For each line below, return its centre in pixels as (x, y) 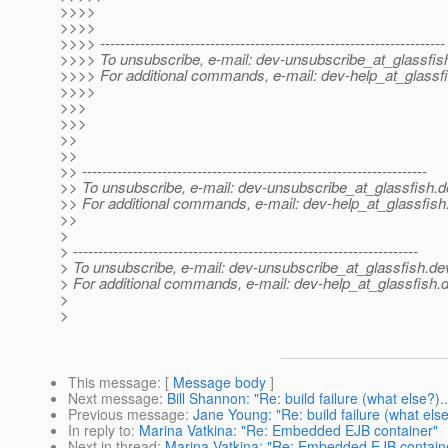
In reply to (99, 430)
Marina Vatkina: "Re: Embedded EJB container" (288, 430)
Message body (219, 382)
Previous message (126, 414)
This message (112, 382)
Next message (113, 398)
